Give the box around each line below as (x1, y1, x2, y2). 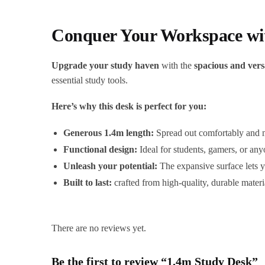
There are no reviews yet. (51, 223, 147, 234)
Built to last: (63, 177, 112, 188)
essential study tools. (51, 75, 128, 85)
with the (159, 60, 195, 70)
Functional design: (63, 144, 138, 154)
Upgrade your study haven (51, 60, 160, 70)
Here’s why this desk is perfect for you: (51, 101, 207, 112)
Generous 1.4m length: (63, 127, 154, 138)
